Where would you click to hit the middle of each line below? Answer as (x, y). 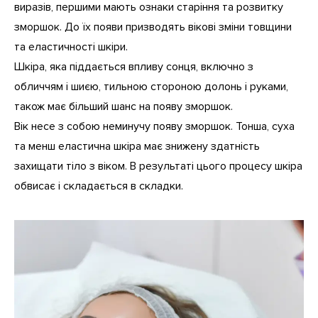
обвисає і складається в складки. (99, 186)
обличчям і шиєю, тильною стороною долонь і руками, (151, 87)
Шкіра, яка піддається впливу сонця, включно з (134, 67)
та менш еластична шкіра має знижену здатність (137, 147)
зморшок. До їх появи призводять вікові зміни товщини (153, 27)
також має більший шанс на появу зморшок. (124, 107)
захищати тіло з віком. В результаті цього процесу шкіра (158, 166)
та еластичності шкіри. (71, 47)
